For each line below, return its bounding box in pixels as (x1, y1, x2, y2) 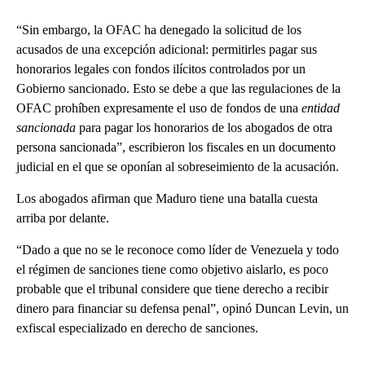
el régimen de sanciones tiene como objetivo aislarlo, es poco (16, 262, 328, 277)
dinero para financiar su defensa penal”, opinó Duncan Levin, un (16, 301, 349, 316)
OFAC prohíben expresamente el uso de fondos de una (16, 101, 301, 116)
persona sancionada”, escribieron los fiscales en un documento (16, 140, 336, 155)
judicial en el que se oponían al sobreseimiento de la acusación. (16, 160, 339, 174)
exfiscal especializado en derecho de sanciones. (16, 321, 258, 336)
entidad (301, 101, 340, 116)
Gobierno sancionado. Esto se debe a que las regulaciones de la (16, 81, 341, 96)
